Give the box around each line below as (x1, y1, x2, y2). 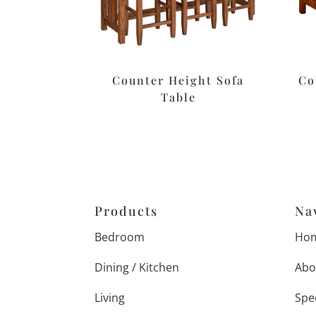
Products (95, 202, 159, 220)
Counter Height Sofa (112, 73, 245, 88)
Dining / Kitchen (95, 260, 180, 276)
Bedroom (95, 229, 145, 245)
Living (95, 290, 126, 306)
